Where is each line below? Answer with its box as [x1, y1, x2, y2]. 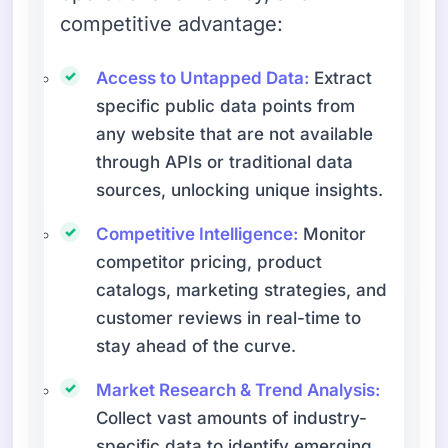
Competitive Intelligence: [96, 223, 299, 244]
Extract [309, 67, 373, 88]
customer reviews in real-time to [96, 307, 362, 328]
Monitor [298, 223, 367, 244]
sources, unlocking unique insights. [96, 179, 384, 200]
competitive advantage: [60, 11, 284, 36]
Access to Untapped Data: [96, 67, 310, 88]
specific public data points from [96, 95, 356, 116]
